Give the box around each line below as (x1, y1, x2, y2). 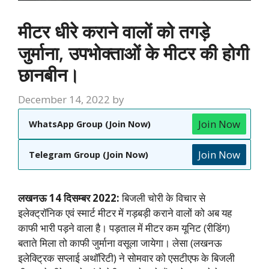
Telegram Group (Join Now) (29, 149, 148, 161)
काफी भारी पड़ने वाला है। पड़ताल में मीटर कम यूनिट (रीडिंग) (18, 221, 230, 235)
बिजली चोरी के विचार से (122, 191, 205, 205)
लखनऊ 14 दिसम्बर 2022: (18, 191, 122, 205)
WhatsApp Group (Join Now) (29, 118, 151, 130)
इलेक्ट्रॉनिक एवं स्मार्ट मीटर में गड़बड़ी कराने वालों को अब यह (18, 206, 232, 220)
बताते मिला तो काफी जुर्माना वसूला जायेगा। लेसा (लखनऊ (18, 236, 222, 250)
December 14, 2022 (18, 92, 110, 107)
